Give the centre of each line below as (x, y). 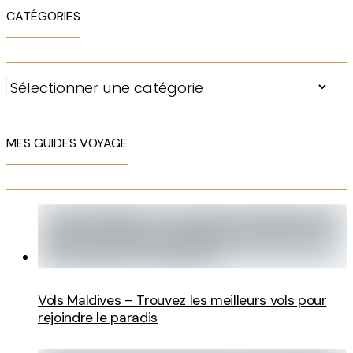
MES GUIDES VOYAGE (67, 143)
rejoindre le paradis (98, 317)
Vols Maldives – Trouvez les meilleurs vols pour (182, 300)
